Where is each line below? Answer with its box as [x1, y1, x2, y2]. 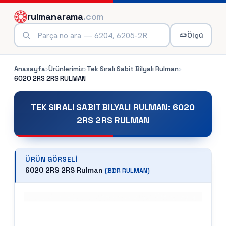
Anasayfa [14, 65, 45, 73]
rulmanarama [27, 11, 84, 22]
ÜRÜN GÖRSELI [25, 155, 78, 164]
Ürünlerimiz [48, 65, 84, 73]
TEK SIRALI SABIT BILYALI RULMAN [31, 102, 168, 113]
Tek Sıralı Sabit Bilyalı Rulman [87, 65, 179, 73]
